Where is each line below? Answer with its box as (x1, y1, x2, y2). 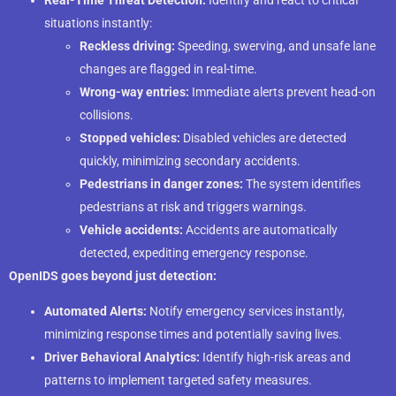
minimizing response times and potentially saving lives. (44, 326, 342, 341)
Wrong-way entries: (80, 84, 189, 99)
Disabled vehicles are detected (180, 130, 346, 145)
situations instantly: (44, 15, 152, 30)
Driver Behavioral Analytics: (44, 349, 200, 364)
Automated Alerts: (44, 303, 147, 318)
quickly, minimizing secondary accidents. (80, 153, 301, 168)
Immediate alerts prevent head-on (189, 84, 376, 99)
